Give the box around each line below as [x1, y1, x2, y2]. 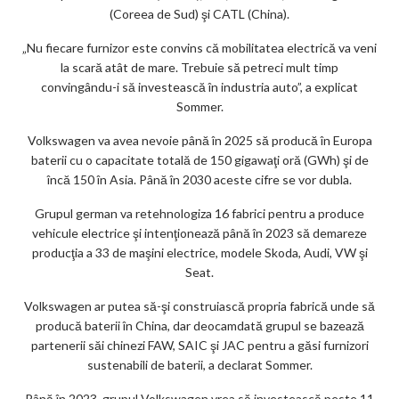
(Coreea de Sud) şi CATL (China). [110, 6, 289, 22]
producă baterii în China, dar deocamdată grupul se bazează [35, 318, 364, 334]
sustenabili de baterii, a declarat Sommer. [86, 357, 313, 373]
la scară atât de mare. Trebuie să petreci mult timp [61, 60, 338, 76]
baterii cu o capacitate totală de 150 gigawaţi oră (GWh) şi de [30, 152, 369, 168]
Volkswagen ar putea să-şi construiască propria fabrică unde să [24, 298, 375, 314]
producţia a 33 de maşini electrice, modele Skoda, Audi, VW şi [31, 245, 368, 261]
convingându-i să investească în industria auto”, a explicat [41, 79, 358, 95]
